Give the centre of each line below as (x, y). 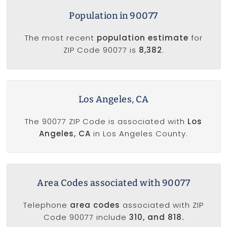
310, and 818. (156, 217)
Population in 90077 (113, 16)
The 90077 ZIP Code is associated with (106, 122)
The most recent (61, 38)
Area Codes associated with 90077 (113, 183)
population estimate (142, 38)
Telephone (47, 205)
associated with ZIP (162, 205)
